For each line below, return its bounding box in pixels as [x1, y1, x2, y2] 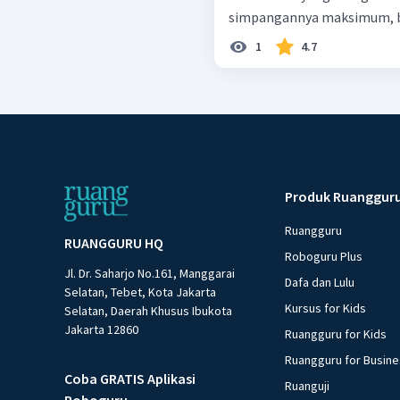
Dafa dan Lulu [285, 274, 355, 291]
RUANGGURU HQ [64, 234, 163, 253]
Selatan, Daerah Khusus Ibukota [64, 303, 232, 320]
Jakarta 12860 [64, 321, 138, 338]
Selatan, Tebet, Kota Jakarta [64, 284, 216, 301]
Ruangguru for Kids [285, 326, 387, 343]
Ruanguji [285, 378, 330, 395]
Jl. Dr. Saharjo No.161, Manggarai [64, 265, 235, 282]
